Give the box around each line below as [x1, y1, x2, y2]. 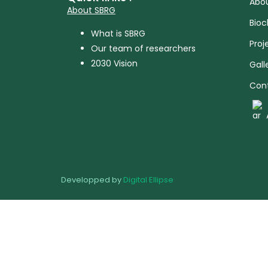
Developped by [61, 174, 123, 185]
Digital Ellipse [123, 174, 173, 185]
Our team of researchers [91, 42, 196, 55]
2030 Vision [91, 57, 138, 70]
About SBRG [67, 4, 115, 16]
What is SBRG [91, 28, 145, 40]
